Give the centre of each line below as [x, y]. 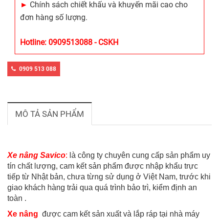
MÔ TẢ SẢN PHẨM [50, 114]
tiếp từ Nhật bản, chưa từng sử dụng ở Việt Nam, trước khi [109, 177]
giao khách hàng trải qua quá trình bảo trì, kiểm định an [102, 188]
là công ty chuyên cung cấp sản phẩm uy [139, 155]
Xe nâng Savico [36, 155]
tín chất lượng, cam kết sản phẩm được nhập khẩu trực [103, 166]
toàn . [17, 198]
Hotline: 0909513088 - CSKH [69, 43]
